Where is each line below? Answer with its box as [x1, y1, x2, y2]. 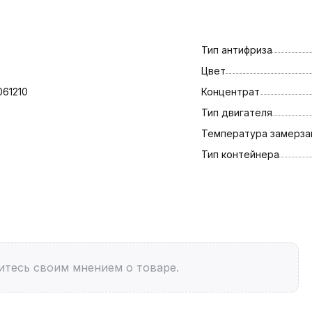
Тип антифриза [201, 43, 272, 56]
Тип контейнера [201, 148, 279, 160]
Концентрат [201, 85, 260, 97]
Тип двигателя [201, 106, 272, 118]
